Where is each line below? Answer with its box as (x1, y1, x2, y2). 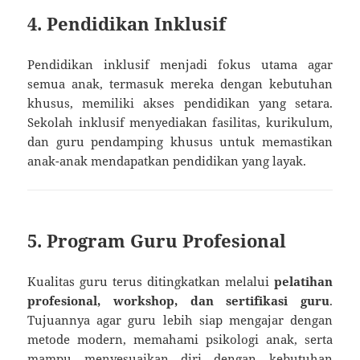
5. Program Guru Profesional (27, 227, 287, 252)
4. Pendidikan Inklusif (27, 10, 227, 35)
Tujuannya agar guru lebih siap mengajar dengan (27, 311, 333, 328)
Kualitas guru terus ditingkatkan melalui (27, 272, 274, 289)
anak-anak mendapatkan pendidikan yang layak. (27, 152, 307, 169)
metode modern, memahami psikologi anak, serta (27, 330, 333, 347)
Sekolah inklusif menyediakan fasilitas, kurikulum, (27, 113, 333, 130)
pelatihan (273, 272, 333, 289)
